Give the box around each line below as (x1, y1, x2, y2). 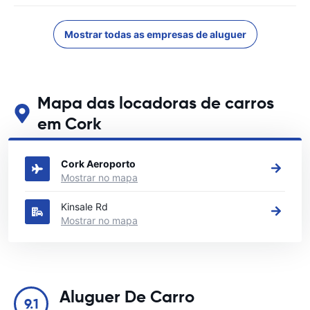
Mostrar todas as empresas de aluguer (64, 28, 246, 40)
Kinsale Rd (61, 201, 108, 212)
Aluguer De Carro (60, 286, 194, 307)
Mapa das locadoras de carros (37, 93, 274, 113)
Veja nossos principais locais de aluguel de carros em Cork (14, 136, 277, 147)
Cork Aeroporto (61, 158, 136, 170)
